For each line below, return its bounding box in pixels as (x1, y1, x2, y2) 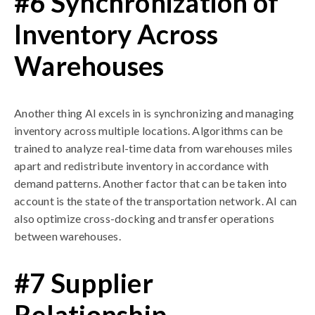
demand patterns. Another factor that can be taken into (14, 176, 288, 190)
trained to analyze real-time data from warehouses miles (14, 141, 292, 155)
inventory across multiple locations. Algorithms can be (14, 124, 283, 137)
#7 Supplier (14, 266, 153, 299)
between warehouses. (14, 229, 121, 243)
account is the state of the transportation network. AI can (14, 194, 297, 207)
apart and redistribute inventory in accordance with (14, 159, 269, 172)
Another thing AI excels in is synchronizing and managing (14, 106, 294, 120)
